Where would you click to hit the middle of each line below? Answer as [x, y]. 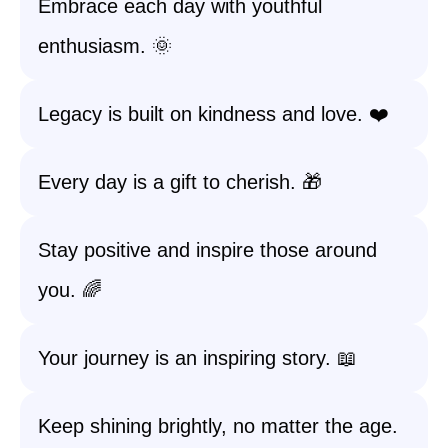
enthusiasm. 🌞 [105, 46]
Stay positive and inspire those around [207, 250]
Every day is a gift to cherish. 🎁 [180, 182]
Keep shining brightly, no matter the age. [218, 426]
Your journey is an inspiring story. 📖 [197, 358]
